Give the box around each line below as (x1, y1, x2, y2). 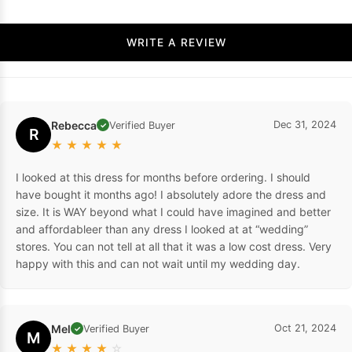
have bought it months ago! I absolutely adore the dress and (16, 187, 326, 201)
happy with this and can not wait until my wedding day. (16, 256, 300, 270)
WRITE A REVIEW (180, 35, 226, 49)
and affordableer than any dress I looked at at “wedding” (16, 222, 308, 236)
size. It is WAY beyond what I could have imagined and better (16, 204, 331, 218)
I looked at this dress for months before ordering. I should (16, 170, 310, 184)
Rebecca (51, 118, 97, 132)
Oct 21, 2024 (274, 321, 336, 334)
